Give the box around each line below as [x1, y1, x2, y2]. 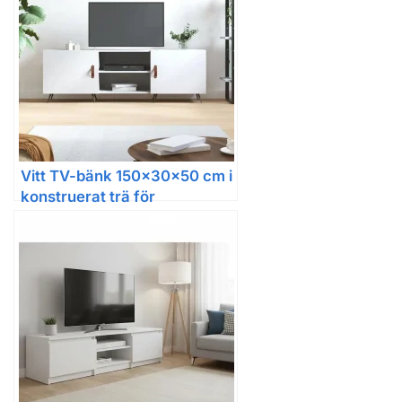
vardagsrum [21, 208, 109, 227]
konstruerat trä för [21, 188, 155, 206]
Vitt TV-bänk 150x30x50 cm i [21, 167, 232, 186]
